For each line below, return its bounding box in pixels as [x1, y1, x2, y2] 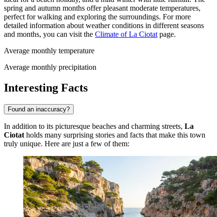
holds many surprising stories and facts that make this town [24, 131, 205, 139]
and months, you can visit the [4, 30, 95, 39]
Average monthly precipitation [4, 63, 96, 72]
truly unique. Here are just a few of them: [4, 139, 129, 148]
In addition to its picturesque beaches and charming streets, [4, 122, 185, 131]
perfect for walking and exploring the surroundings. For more [4, 13, 191, 21]
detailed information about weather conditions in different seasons [4, 21, 204, 30]
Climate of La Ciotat [95, 30, 157, 39]
